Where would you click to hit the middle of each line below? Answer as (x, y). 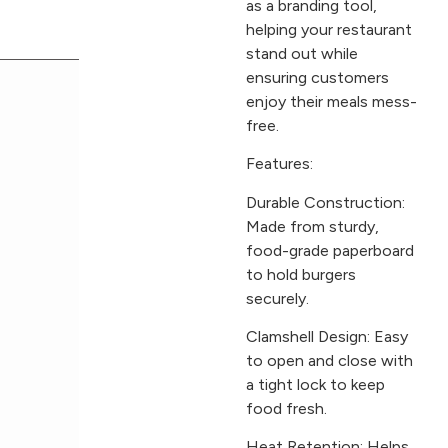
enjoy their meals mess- (331, 101)
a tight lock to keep (315, 384)
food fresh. (286, 408)
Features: (279, 164)
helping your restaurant (328, 29)
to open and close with (329, 360)
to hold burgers (300, 274)
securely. (277, 298)
